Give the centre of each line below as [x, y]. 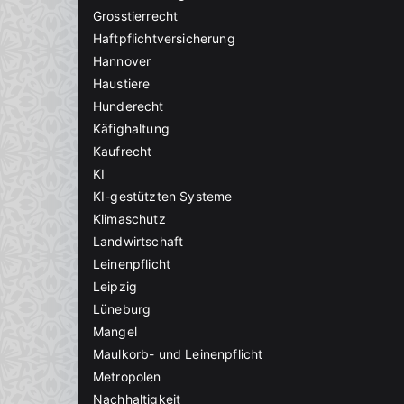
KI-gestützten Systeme [163, 197]
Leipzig [115, 287]
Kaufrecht [123, 151]
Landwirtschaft [138, 242]
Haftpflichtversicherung [164, 39]
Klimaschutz [129, 219]
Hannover [122, 61]
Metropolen [127, 377]
